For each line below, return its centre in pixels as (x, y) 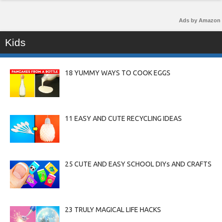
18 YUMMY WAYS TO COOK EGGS (117, 73)
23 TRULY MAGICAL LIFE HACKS (113, 209)
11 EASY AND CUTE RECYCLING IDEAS (123, 118)
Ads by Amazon (200, 20)
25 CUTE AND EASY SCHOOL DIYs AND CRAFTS (138, 164)
